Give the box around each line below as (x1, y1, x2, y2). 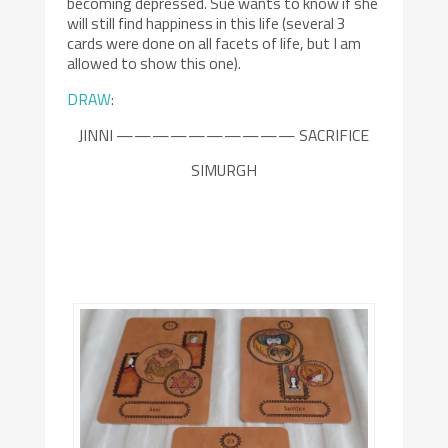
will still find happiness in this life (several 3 (67, 11, 347, 36)
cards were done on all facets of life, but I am (67, 31, 362, 56)
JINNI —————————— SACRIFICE (78, 122, 370, 147)
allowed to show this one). (67, 51, 242, 76)
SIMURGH (190, 158, 257, 183)
